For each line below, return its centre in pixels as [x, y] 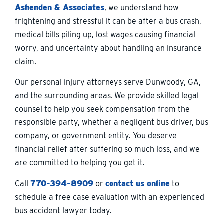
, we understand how [141, 7]
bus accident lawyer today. [63, 210]
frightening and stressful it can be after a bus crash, [108, 21]
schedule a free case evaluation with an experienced [110, 197]
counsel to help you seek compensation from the [102, 109]
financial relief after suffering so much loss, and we [107, 149]
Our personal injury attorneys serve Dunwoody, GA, [108, 82]
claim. [26, 61]
